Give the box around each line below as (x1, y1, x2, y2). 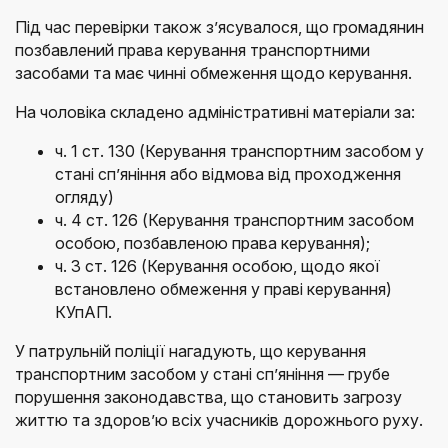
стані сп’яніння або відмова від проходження (55, 163, 401, 184)
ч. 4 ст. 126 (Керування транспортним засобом (55, 209, 414, 230)
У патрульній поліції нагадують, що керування (15, 340, 366, 361)
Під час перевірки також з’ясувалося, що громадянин (15, 16, 424, 37)
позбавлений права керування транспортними (15, 39, 370, 60)
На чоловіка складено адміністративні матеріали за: (15, 101, 415, 122)
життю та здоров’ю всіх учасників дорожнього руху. (15, 409, 423, 430)
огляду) (55, 186, 114, 207)
